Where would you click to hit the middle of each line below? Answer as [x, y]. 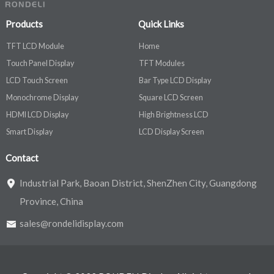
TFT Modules [161, 63]
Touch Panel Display [40, 63]
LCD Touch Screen [37, 80]
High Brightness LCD [173, 114]
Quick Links [161, 24]
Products [24, 24]
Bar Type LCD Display [175, 80]
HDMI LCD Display [37, 114]
